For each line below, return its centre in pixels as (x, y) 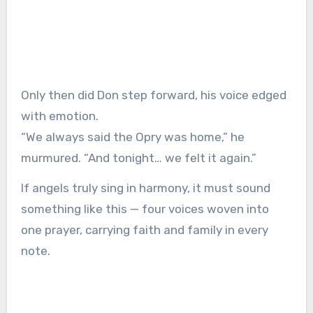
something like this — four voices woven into (145, 209)
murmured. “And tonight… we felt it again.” (138, 158)
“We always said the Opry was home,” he (132, 137)
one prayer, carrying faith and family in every (144, 230)
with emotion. (59, 116)
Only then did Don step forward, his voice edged (153, 95)
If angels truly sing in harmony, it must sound (145, 188)
